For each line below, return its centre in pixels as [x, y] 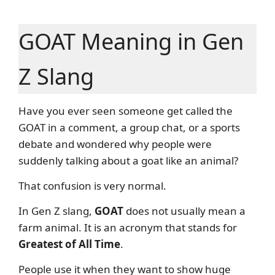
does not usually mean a [184, 211]
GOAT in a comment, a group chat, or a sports [129, 127]
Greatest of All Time [69, 244]
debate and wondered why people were [115, 144]
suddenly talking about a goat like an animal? [128, 160]
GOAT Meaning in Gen [131, 41]
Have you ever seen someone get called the [126, 110]
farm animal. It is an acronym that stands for [128, 227]
